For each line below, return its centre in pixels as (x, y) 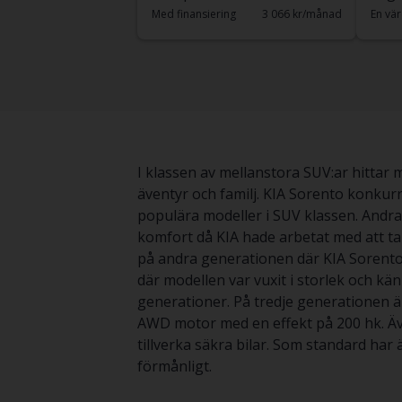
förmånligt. (174, 366)
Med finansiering (193, 14)
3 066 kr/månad (301, 14)
